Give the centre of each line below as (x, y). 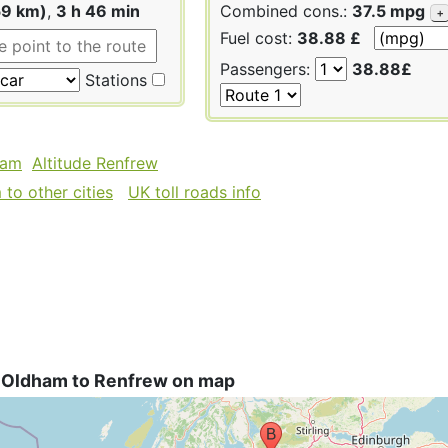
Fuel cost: (258, 37)
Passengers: (267, 68)
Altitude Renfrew (95, 162)
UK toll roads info (194, 191)
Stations (113, 79)
